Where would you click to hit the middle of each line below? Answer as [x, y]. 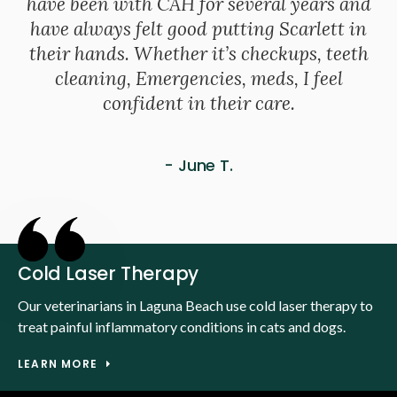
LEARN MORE [58, 364]
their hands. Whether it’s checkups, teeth [198, 54]
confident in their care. [198, 104]
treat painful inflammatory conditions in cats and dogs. [182, 327]
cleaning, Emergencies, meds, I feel [198, 79]
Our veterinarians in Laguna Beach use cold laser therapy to [195, 306]
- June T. [198, 166]
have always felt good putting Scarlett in [198, 29]
